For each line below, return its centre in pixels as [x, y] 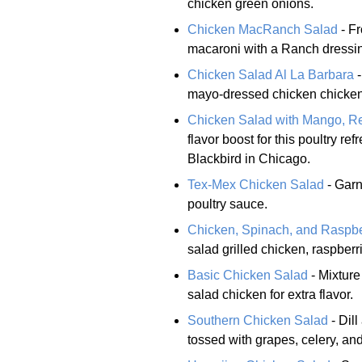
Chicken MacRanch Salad [263, 29]
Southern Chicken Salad [258, 320]
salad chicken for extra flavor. [270, 294]
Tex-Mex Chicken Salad [256, 184]
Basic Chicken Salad [248, 275]
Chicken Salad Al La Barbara [271, 74]
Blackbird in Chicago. [249, 158]
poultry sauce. [227, 204]
